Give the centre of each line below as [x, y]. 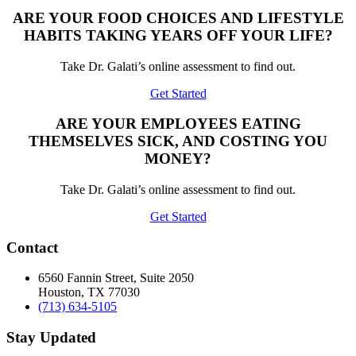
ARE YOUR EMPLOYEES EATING [178, 124]
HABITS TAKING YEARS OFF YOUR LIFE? [178, 35]
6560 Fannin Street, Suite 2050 [116, 278]
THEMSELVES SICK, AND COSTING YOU [178, 141]
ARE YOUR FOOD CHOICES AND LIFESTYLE [178, 17]
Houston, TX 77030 [89, 292]
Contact [32, 247]
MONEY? [178, 159]
